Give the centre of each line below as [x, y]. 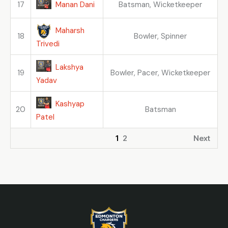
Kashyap [70, 104]
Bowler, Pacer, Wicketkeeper [160, 73]
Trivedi [48, 44]
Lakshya [69, 67]
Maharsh [70, 30]
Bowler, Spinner [160, 36]
